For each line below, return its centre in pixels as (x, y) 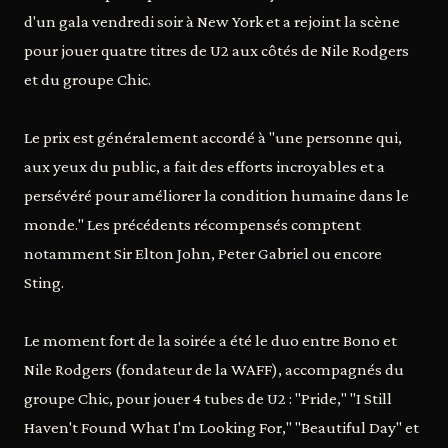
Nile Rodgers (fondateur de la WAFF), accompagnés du (214, 369)
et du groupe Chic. (87, 79)
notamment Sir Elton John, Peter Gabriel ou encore (203, 253)
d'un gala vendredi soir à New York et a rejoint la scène (212, 21)
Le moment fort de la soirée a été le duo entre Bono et (210, 340)
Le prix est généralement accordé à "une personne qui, (213, 137)
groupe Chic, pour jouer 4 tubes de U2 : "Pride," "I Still (208, 398)
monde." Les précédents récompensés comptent (192, 224)
